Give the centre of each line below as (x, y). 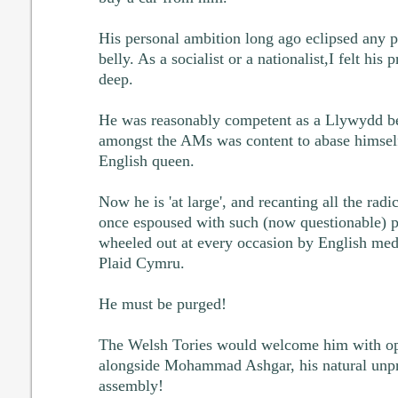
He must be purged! (162, 304)
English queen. (146, 161)
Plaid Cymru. (141, 263)
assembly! (131, 386)
